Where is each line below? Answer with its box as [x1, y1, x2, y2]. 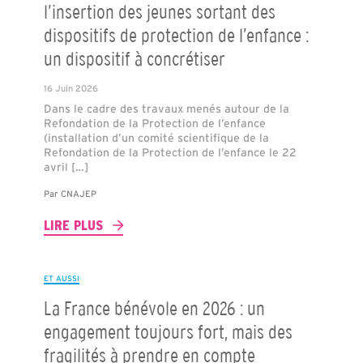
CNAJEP [60, 188, 96, 199]
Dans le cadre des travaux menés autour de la [43, 101, 289, 115]
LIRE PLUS [43, 217, 103, 233]
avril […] [43, 160, 88, 173]
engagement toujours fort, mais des [43, 321, 293, 344]
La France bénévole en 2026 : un [43, 297, 265, 320]
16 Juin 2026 [43, 83, 98, 93]
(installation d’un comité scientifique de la [43, 130, 269, 144]
